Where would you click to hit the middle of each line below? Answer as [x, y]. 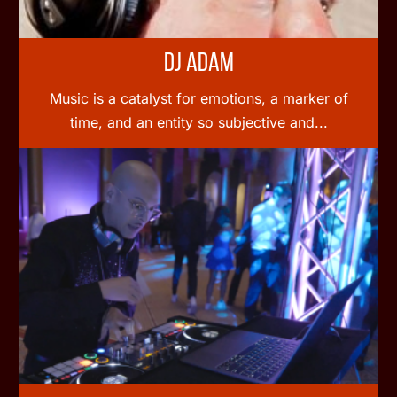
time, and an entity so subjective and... [198, 122]
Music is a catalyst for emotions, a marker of [198, 98]
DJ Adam [198, 64]
